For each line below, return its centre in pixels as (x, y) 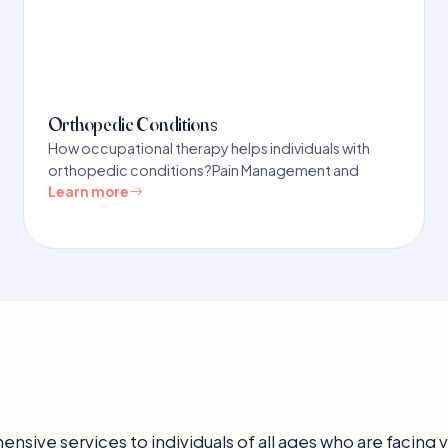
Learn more (88, 191)
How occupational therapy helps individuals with (208, 147)
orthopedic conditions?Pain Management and (203, 169)
